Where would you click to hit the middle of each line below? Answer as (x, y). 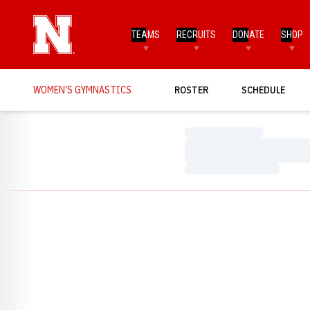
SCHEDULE (263, 90)
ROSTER (191, 90)
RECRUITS (197, 34)
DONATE (249, 34)
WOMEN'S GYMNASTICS (82, 90)
